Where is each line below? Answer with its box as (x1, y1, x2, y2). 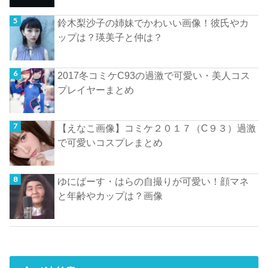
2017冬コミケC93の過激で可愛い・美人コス (57, 69, 251, 81)
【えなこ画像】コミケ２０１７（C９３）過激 (57, 123, 257, 134)
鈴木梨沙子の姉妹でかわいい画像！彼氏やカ (57, 17, 249, 28)
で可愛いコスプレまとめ (57, 137, 163, 148)
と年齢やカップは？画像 (57, 190, 163, 201)
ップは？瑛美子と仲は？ (57, 31, 163, 42)
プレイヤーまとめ (57, 84, 135, 95)
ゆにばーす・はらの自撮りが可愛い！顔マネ (57, 175, 249, 187)
